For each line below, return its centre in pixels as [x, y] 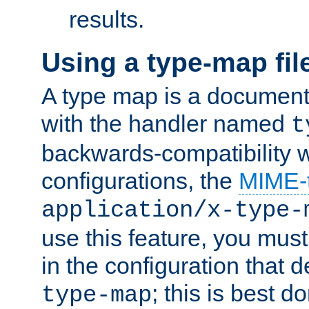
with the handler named [166, 124]
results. [107, 20]
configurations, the [140, 181]
